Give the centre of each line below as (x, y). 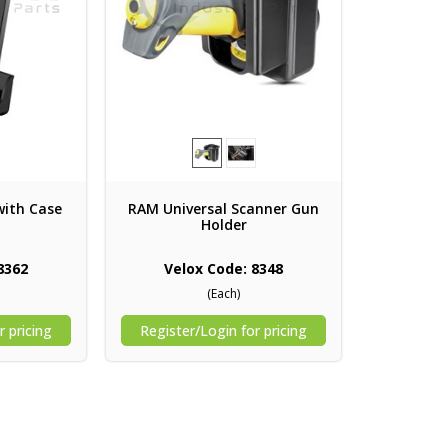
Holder (223, 224)
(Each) (224, 293)
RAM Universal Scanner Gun (224, 208)
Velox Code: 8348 (224, 268)
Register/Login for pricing (224, 330)
